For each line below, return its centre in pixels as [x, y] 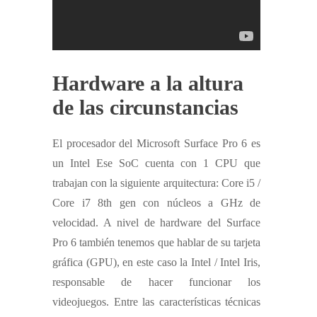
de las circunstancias [145, 107]
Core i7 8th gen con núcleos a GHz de [156, 202]
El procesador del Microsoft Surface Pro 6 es [156, 143]
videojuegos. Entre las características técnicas [156, 301]
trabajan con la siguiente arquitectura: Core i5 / [156, 183]
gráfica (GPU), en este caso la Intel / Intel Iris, [156, 262]
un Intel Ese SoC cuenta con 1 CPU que [156, 163]
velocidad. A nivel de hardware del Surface [156, 222]
